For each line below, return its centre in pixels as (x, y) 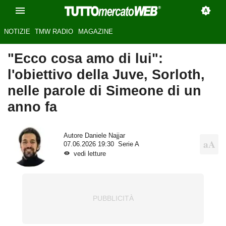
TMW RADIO (54, 32)
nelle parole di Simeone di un (104, 91)
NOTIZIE (17, 32)
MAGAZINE (95, 32)
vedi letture (90, 154)
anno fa (32, 107)
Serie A (128, 144)
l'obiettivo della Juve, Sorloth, (106, 75)
